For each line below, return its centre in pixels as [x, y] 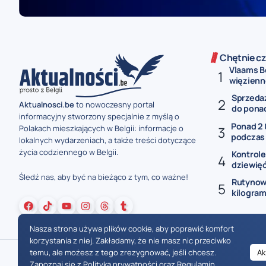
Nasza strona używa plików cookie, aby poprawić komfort [132, 229]
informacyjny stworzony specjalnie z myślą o [99, 116]
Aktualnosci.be [47, 104]
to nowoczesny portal [114, 104]
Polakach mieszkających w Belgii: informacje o [101, 128]
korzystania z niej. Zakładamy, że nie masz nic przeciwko [130, 240]
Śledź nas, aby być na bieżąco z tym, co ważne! [104, 177]
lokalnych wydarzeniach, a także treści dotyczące [107, 140]
